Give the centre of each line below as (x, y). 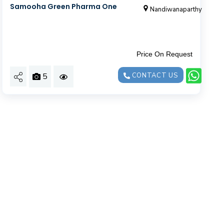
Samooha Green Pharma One (64, 6)
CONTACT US (154, 75)
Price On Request (164, 54)
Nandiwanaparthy (176, 9)
